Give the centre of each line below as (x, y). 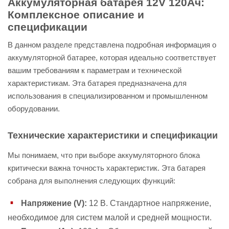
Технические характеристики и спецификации (113, 135)
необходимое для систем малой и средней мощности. (110, 217)
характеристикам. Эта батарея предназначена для (97, 83)
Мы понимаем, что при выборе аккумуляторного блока (104, 155)
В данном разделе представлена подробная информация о (112, 45)
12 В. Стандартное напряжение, (149, 203)
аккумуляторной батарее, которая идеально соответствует (112, 58)
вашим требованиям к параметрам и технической (95, 70)
